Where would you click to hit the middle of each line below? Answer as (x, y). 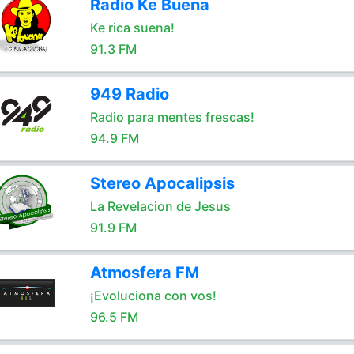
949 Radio (129, 94)
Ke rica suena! (132, 28)
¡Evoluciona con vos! (153, 296)
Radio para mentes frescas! (172, 117)
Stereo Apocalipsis (162, 183)
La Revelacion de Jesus (160, 206)
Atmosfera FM (144, 273)
